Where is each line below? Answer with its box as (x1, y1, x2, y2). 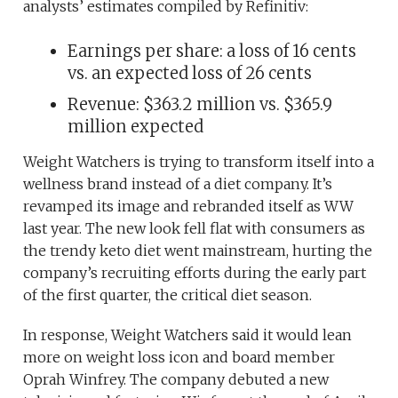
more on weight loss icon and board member (23, 348, 336, 367)
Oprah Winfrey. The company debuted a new (23, 370, 330, 389)
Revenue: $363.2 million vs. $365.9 (68, 94, 333, 115)
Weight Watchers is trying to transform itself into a (23, 153, 375, 171)
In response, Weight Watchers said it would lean (23, 326, 353, 345)
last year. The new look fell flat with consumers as (23, 219, 366, 238)
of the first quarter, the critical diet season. (23, 286, 313, 305)
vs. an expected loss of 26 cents (68, 63, 313, 84)
